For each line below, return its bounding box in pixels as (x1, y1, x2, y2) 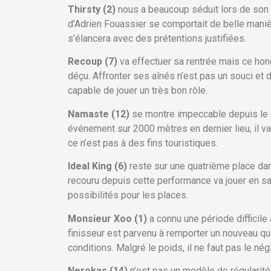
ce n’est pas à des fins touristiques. (68, 137, 218, 149)
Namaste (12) (68, 108, 129, 120)
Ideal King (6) (68, 160, 127, 172)
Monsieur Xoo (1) (68, 212, 147, 224)
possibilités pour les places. (68, 189, 188, 201)
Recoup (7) (68, 56, 117, 68)
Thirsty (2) (68, 4, 118, 16)
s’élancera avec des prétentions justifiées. (68, 33, 246, 45)
